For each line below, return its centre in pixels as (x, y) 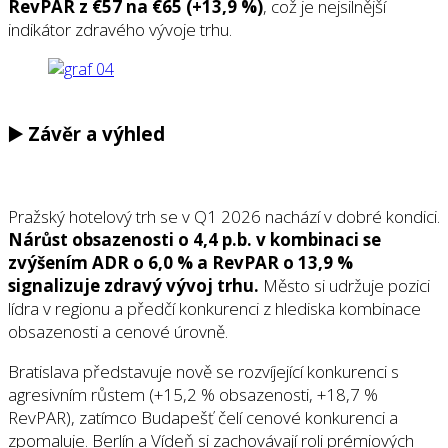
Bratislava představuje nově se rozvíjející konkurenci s (203, 371)
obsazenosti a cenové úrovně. (118, 331)
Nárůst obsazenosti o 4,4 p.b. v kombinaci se (194, 239)
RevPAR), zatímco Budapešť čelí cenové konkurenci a (203, 417)
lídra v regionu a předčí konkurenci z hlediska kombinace (214, 308)
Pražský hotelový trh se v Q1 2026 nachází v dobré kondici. (224, 216)
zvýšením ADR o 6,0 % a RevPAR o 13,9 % (180, 262)
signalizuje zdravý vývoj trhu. (133, 285)
